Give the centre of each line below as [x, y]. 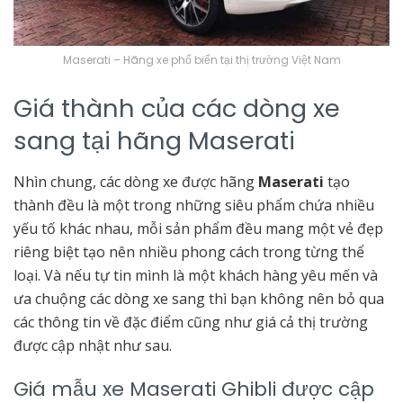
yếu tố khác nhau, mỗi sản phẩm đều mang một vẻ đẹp [198, 228]
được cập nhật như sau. [93, 345]
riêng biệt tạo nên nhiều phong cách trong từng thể [189, 251]
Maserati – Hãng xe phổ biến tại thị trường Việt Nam [201, 60]
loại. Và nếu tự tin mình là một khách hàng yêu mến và [196, 275]
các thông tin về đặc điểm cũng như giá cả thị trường [191, 322]
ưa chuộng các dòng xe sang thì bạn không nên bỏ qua [199, 298]
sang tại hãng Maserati [154, 140]
